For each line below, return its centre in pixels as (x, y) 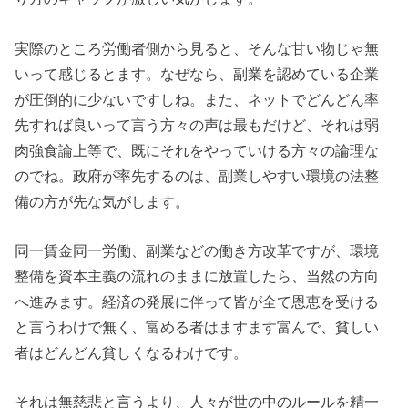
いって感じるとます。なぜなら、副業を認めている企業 (197, 73)
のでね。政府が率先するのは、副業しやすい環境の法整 (197, 175)
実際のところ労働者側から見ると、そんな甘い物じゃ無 (197, 48)
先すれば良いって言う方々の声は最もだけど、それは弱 (197, 124)
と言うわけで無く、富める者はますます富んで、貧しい (197, 326)
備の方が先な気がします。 (102, 201)
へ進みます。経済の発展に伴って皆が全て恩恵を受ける (197, 301)
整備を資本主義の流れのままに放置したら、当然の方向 (197, 275)
